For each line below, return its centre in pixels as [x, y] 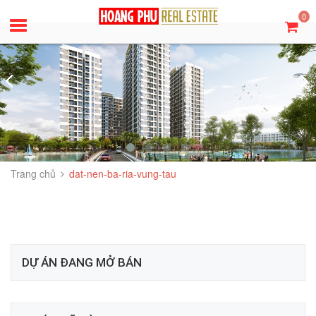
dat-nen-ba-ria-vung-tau [123, 173]
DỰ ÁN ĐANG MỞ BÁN [82, 262]
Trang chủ [33, 173]
